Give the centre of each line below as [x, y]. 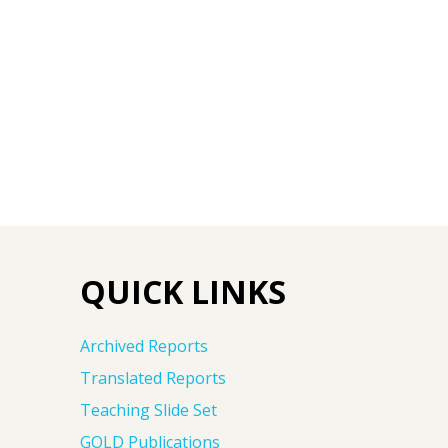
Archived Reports [144, 345]
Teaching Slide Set [148, 409]
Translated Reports [153, 377]
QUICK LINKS [183, 291]
